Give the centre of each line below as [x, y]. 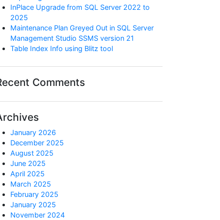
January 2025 [33, 205]
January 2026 [33, 132]
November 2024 [38, 215]
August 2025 [32, 153]
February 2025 [34, 194]
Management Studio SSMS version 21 [72, 38]
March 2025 [31, 184]
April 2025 [27, 174]
